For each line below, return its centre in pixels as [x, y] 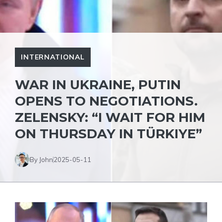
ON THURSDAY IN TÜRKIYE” [109, 134]
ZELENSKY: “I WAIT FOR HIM [110, 117]
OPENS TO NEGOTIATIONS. [106, 101]
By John [41, 159]
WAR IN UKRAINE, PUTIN [98, 85]
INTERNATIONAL [53, 57]
